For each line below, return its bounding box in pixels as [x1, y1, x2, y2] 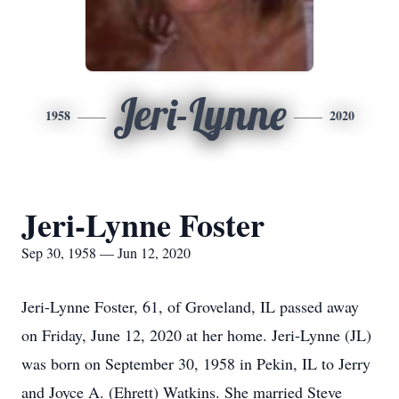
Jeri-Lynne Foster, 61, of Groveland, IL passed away [21, 296, 359, 317]
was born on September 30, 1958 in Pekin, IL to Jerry [21, 353, 370, 374]
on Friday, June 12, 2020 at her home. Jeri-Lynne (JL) [21, 324, 371, 346]
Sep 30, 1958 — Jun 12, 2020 [21, 243, 191, 262]
